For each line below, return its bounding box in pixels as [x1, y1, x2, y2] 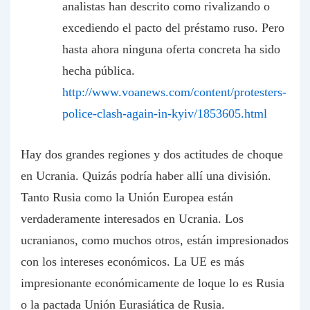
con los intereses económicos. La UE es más [21, 255, 244, 268]
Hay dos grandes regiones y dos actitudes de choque [21, 147, 283, 161]
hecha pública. [62, 64, 135, 77]
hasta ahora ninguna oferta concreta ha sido [62, 42, 280, 56]
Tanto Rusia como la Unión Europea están [21, 190, 233, 204]
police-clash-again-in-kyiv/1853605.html [62, 107, 267, 120]
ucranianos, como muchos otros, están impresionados [21, 233, 289, 247]
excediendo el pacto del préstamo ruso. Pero [62, 21, 284, 35]
